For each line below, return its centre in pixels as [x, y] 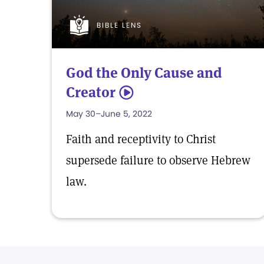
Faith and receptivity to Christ [141, 139]
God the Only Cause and [144, 73]
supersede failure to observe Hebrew [158, 160]
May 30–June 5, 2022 [109, 114]
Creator [91, 92]
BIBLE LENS [119, 25]
